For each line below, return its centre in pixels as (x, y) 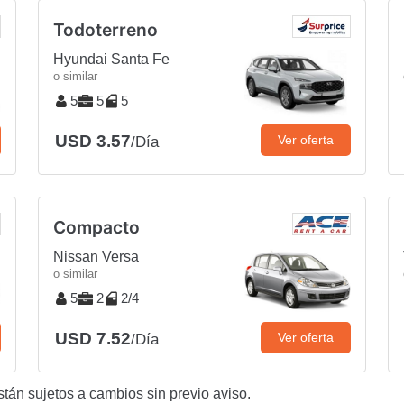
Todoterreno (106, 29)
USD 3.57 (93, 141)
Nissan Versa (96, 256)
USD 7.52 (93, 338)
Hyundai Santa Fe (111, 59)
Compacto (96, 227)
